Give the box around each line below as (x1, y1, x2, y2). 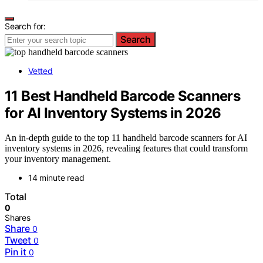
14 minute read (28, 173, 85, 183)
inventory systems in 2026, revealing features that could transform (5, 143, 248, 154)
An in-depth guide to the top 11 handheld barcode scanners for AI (5, 133, 247, 143)
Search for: (5, 21, 46, 31)
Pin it (5, 246, 26, 258)
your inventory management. (5, 154, 111, 164)
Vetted (28, 65, 53, 76)
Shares (5, 213, 31, 223)
